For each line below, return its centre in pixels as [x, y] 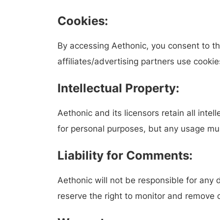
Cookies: [83, 21]
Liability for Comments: [125, 155]
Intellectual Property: [118, 88]
